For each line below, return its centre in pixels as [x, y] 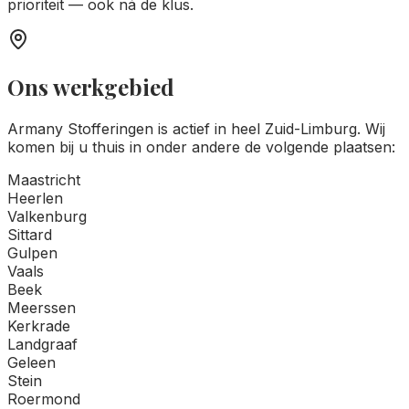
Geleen [31, 362]
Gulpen [32, 252]
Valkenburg [47, 216]
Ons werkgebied [91, 86]
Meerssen [42, 307]
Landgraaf [42, 344]
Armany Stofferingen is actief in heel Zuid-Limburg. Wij [196, 128]
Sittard [30, 234]
